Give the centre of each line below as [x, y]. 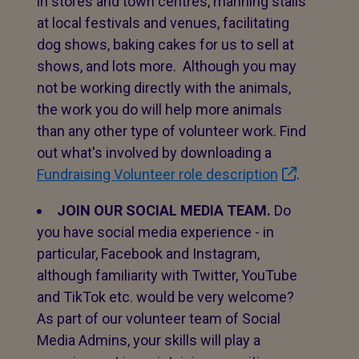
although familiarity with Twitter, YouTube [167, 275]
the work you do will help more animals [159, 109]
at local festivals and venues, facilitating [163, 23]
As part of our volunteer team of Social [159, 319]
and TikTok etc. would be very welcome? [165, 297]
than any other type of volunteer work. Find [171, 131]
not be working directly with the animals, [164, 88]
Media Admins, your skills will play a [149, 340]
